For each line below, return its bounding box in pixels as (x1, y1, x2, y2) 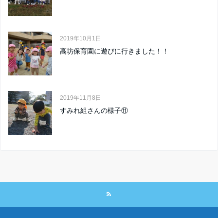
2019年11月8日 (60, 94, 101, 101)
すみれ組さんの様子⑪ (60, 107, 128, 114)
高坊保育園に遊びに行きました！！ (60, 47, 169, 55)
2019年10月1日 (60, 35, 101, 42)
